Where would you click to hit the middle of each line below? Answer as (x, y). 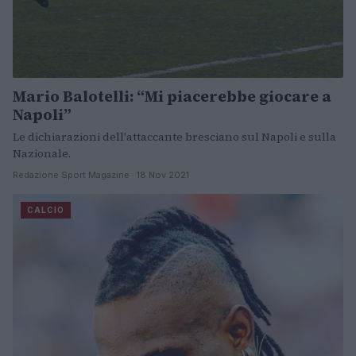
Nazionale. (42, 153)
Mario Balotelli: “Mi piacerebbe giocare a (172, 96)
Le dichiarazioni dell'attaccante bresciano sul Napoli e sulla (174, 136)
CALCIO (46, 209)
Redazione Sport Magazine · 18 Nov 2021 (101, 174)
